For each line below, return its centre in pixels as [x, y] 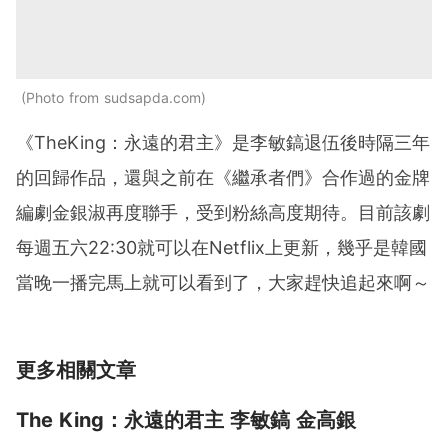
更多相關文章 [76, 370]
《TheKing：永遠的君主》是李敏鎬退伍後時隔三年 [223, 143]
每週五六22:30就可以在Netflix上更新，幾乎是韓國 [221, 248]
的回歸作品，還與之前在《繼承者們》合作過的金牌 [223, 178]
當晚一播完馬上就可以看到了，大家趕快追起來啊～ [223, 283]
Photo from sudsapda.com [113, 98]
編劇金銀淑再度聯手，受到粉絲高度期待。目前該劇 [223, 213]
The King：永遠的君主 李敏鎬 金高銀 [186, 420]
